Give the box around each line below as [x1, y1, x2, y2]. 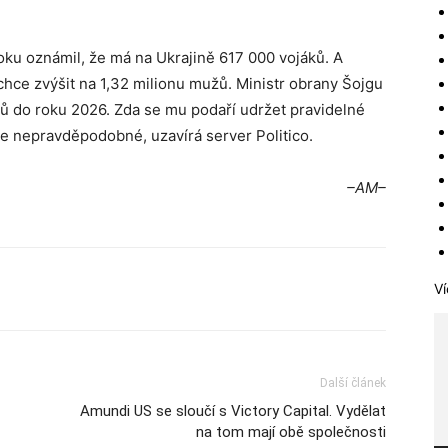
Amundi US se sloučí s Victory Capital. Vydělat [80, 402, 386, 420]
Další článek [320, 376, 386, 390]
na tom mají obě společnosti [196, 423, 386, 441]
